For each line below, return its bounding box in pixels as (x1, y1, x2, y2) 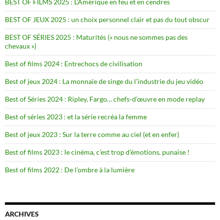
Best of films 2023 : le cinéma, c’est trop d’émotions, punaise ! (5, 147, 190, 156)
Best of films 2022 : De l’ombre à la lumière (5, 165, 135, 174)
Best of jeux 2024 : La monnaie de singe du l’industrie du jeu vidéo (5, 77, 203, 85)
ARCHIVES (5, 209, 39, 218)
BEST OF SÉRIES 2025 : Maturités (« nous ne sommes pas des (5, 32, 188, 41)
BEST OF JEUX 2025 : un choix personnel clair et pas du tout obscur (5, 15, 210, 24)
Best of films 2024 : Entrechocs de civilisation (5, 59, 142, 68)
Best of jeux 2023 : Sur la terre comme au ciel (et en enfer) (5, 130, 179, 138)
